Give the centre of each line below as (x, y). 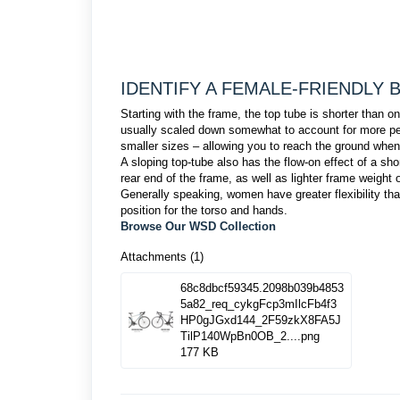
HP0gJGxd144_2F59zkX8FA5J (261, 320)
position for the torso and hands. (204, 210)
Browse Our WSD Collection (198, 226)
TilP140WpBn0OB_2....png (250, 336)
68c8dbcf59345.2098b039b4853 (262, 288)
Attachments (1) (162, 257)
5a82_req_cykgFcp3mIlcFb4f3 (258, 304)
